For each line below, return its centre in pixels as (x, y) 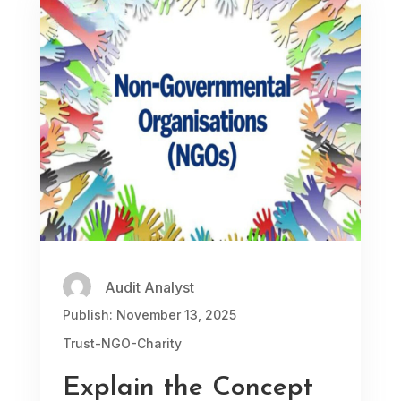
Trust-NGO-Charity (122, 343)
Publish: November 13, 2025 (149, 314)
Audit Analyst (149, 287)
